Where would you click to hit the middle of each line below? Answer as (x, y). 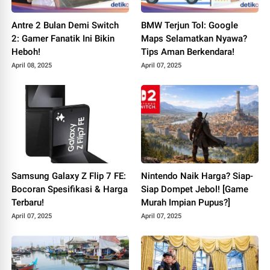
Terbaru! (28, 202)
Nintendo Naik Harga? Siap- (197, 176)
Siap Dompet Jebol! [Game (195, 189)
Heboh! (26, 52)
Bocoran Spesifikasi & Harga (70, 189)
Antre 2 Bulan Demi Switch (65, 25)
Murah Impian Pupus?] (186, 202)
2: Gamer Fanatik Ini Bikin (63, 38)
